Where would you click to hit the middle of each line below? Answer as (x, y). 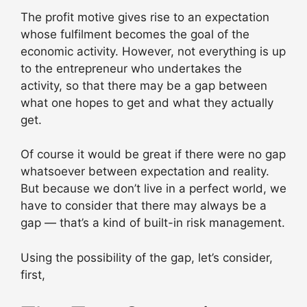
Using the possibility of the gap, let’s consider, (147, 257)
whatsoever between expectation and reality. (145, 172)
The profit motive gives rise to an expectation (145, 17)
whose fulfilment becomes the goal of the (135, 34)
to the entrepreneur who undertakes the (131, 68)
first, (33, 274)
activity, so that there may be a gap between (144, 85)
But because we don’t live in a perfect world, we (153, 189)
